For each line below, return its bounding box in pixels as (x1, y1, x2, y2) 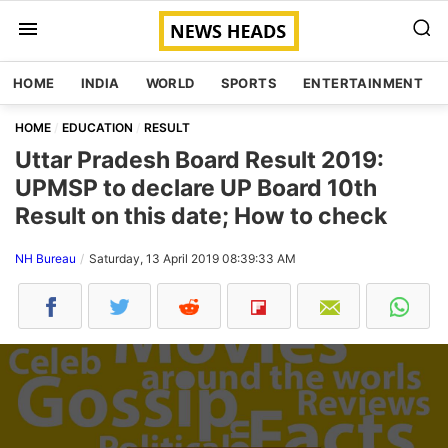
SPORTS (220, 75, 278, 91)
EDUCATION (62, 120, 133, 135)
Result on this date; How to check (15, 202, 387, 230)
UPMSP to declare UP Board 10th (15, 174, 377, 202)
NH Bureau (15, 251, 76, 266)
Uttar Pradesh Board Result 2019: (15, 146, 384, 174)
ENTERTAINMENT (303, 75, 424, 91)
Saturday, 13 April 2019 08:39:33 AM (89, 251, 296, 266)
